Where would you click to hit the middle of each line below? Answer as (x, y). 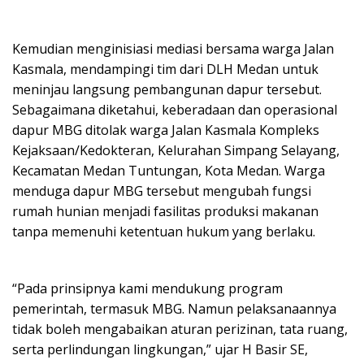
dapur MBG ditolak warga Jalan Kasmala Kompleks (166, 130)
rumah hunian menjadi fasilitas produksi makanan (165, 212)
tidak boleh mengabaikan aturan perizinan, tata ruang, (180, 329)
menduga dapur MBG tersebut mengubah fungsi (162, 191)
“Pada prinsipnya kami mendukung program (147, 289)
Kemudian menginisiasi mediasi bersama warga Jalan (173, 49)
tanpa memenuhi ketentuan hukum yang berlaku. (164, 232)
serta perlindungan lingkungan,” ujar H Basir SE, (160, 350)
